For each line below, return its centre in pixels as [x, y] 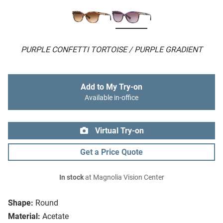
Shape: [21, 203]
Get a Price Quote [111, 152]
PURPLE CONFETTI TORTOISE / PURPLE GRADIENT [111, 50]
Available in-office [111, 98]
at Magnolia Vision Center [124, 178]
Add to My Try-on [111, 87]
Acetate [56, 217]
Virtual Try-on [118, 131]
